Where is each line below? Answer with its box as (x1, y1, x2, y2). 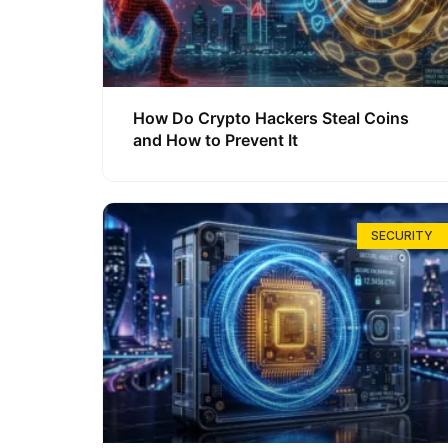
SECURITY (371, 227, 434, 243)
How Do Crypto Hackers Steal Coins (133, 107, 409, 128)
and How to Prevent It (133, 129, 298, 150)
